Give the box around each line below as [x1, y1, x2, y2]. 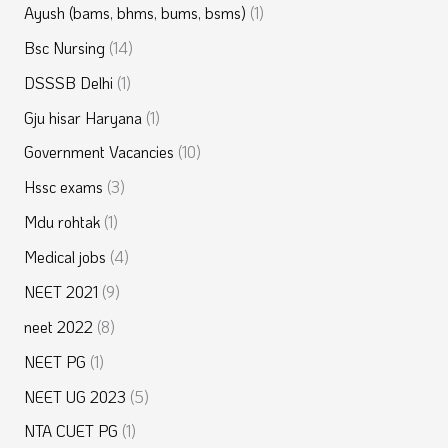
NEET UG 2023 [23, 386, 126, 407]
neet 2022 [23, 316, 93, 337]
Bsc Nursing [23, 37, 105, 58]
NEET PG [23, 351, 86, 372]
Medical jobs [23, 247, 106, 268]
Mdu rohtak [23, 212, 100, 233]
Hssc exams [23, 177, 103, 198]
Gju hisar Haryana [23, 107, 142, 128]
